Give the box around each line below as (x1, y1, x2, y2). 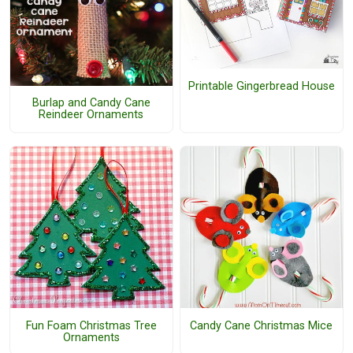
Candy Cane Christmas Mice (190, 318, 333, 333)
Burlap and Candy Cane (32, 96, 150, 110)
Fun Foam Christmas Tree (25, 318, 157, 333)
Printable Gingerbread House (188, 79, 335, 93)
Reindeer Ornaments (39, 108, 144, 122)
